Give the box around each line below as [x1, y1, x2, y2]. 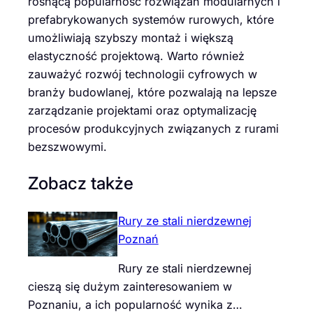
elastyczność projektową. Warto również [28, 48, 245, 63]
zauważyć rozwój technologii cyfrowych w [28, 66, 257, 81]
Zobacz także [28, 173, 133, 194]
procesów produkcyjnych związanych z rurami [28, 121, 279, 136]
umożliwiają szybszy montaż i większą [28, 30, 233, 45]
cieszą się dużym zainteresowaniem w [28, 279, 232, 293]
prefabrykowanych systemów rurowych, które [28, 12, 274, 27]
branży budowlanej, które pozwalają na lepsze [28, 85, 277, 99]
